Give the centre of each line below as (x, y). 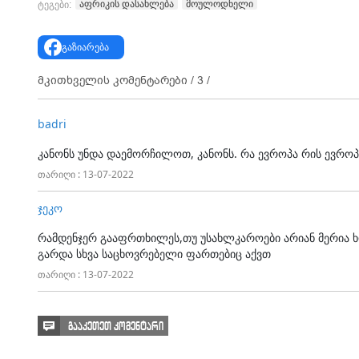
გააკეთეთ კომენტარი (116, 326)
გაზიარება (85, 46)
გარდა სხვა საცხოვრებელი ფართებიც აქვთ (154, 253)
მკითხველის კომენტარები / (117, 80)
